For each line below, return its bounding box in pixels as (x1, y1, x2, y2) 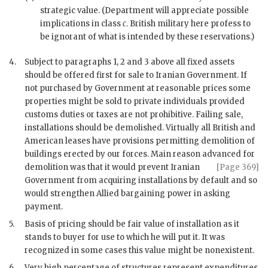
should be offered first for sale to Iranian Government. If (25, 70, 247, 81)
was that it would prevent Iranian (70, 162, 200, 173)
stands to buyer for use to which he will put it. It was (25, 232, 225, 243)
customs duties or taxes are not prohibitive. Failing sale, (25, 109, 243, 120)
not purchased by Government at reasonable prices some (25, 83, 251, 94)
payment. (25, 202, 63, 212)
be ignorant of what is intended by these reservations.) (40, 32, 254, 42)
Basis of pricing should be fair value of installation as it (25, 219, 239, 230)
